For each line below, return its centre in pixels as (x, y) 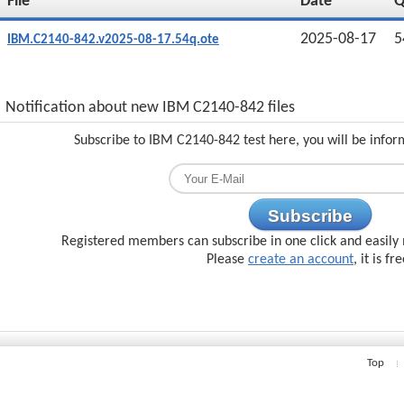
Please (227, 260)
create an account (301, 260)
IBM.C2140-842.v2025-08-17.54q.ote (113, 40)
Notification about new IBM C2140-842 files (150, 108)
